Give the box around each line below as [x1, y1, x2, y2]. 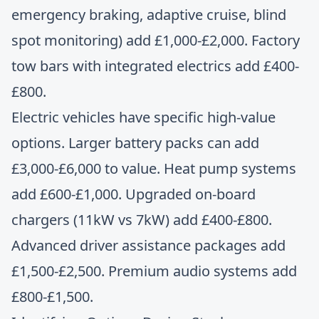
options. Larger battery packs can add [11, 133, 259, 152]
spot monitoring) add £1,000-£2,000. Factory [11, 31, 300, 50]
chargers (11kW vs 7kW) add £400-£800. [11, 210, 272, 229]
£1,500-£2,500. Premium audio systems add [11, 261, 297, 281]
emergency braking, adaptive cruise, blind [11, 5, 286, 24]
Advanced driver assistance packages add [11, 236, 286, 255]
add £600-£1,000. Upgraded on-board [11, 184, 256, 204]
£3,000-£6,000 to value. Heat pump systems [11, 159, 296, 178]
